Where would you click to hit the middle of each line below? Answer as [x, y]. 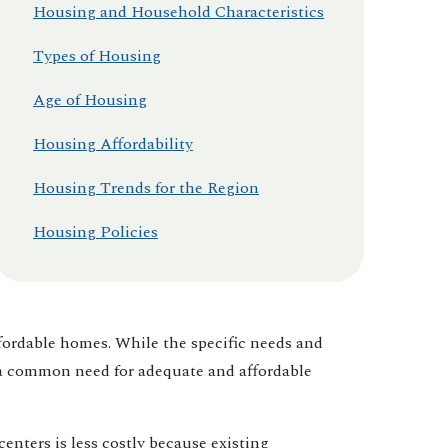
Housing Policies [95, 232]
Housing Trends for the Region [146, 188]
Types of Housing [97, 56]
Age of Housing [90, 100]
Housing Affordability [113, 144]
